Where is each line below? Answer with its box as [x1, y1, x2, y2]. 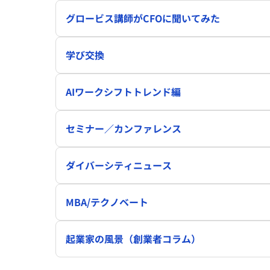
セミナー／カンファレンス [66, 121, 181, 136]
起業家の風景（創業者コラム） [66, 231, 201, 246]
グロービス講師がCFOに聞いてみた [66, 11, 220, 26]
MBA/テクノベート [66, 195, 148, 210]
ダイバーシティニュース [66, 158, 172, 173]
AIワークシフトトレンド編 [66, 84, 181, 99]
